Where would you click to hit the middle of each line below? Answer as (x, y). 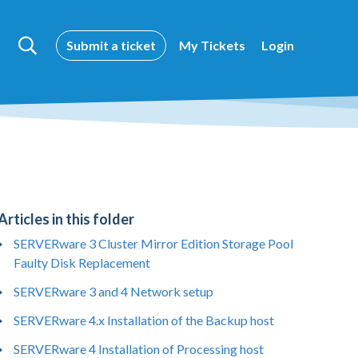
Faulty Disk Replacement (82, 263)
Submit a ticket (111, 45)
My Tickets (212, 45)
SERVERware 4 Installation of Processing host (139, 349)
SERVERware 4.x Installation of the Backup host (144, 320)
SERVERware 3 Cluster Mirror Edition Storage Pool (154, 243)
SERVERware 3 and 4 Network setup (114, 291)
